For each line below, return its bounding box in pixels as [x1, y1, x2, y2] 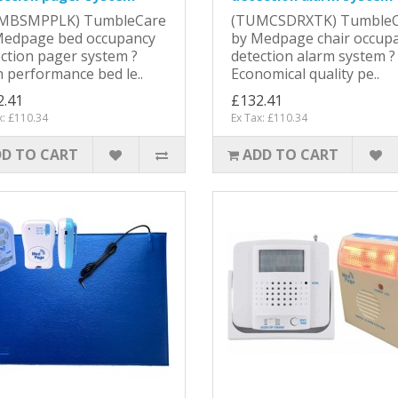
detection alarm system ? [231, 45, 395, 66]
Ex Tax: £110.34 [231, 109, 307, 125]
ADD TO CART [242, 144, 338, 164]
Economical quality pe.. [231, 63, 379, 84]
